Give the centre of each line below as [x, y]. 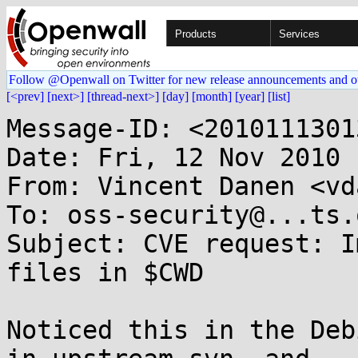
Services [299, 34]
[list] [279, 96]
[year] [250, 96]
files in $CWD [105, 272]
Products [196, 34]
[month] [212, 96]
